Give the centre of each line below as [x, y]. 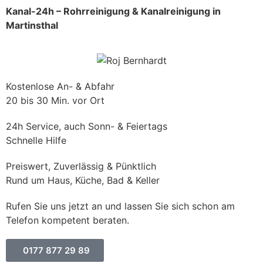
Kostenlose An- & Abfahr [60, 86]
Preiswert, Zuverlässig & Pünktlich [81, 166]
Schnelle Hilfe [36, 140]
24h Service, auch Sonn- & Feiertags [87, 126]
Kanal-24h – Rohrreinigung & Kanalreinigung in [113, 11]
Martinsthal [32, 25]
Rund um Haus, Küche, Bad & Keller [83, 180]
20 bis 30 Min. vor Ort [55, 100]
